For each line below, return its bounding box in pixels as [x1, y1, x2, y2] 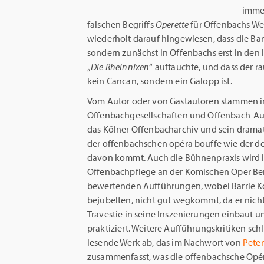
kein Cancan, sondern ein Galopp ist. [87, 75, 232, 87]
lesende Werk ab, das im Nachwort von [87, 236, 243, 248]
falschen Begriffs [87, 18, 156, 30]
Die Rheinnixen [91, 61, 150, 72]
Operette [155, 18, 189, 30]
